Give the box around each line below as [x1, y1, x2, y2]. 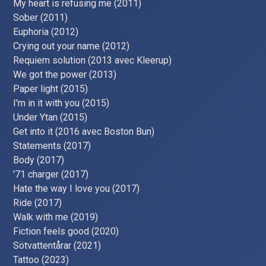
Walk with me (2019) [13, 211, 99, 223]
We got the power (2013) [13, 68, 117, 80]
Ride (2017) [13, 197, 62, 208]
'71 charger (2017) [13, 168, 89, 180]
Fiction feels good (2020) [13, 225, 119, 237]
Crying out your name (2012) [13, 40, 130, 52]
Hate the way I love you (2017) [13, 182, 140, 194]
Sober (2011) [13, 11, 68, 23]
